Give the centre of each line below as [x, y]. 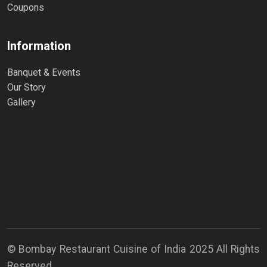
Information [39, 46]
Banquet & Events [44, 73]
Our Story [27, 88]
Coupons [26, 8]
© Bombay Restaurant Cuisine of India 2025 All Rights [133, 249]
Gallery [21, 103]
